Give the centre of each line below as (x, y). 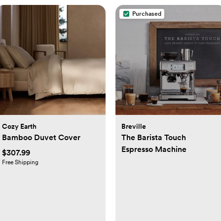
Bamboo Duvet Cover (41, 137)
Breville (134, 126)
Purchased (147, 14)
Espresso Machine (154, 149)
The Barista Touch (154, 137)
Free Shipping (20, 162)
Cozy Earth (19, 126)
